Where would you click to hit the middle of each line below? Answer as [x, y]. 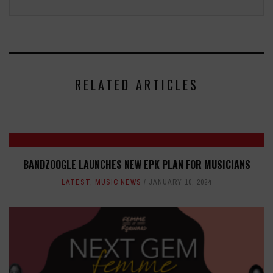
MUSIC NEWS [118, 183]
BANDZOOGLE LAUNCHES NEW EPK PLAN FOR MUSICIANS [136, 165]
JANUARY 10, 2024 [180, 183]
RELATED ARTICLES [136, 85]
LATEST [76, 183]
